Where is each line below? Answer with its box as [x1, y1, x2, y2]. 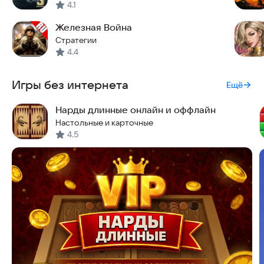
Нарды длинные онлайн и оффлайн [55, 104, 216, 115]
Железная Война [55, 22, 132, 32]
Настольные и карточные [55, 118, 153, 127]
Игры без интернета [12, 78, 128, 91]
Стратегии [55, 35, 97, 45]
